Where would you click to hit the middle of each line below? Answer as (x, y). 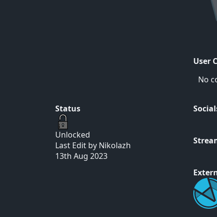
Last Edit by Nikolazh (93, 145)
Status (68, 108)
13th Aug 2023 (81, 156)
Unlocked (73, 135)
